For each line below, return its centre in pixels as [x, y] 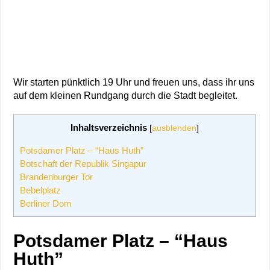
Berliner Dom [46, 203]
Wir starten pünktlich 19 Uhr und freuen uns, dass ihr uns [134, 82]
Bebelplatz [41, 190]
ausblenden [174, 128]
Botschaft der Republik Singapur [83, 163]
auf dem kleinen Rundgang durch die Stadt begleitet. [126, 95]
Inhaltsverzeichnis [109, 127]
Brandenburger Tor [57, 177]
